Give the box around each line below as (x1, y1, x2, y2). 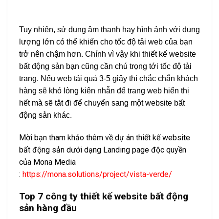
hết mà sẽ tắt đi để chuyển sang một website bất (19, 99, 185, 108)
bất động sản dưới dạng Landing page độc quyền (19, 145, 186, 154)
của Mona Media (19, 157, 76, 167)
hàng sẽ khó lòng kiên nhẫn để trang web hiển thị (19, 87, 189, 95)
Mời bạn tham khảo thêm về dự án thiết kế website (19, 132, 190, 142)
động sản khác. (19, 111, 72, 120)
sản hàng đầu (19, 202, 77, 214)
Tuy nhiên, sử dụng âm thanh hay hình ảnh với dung (19, 25, 200, 34)
